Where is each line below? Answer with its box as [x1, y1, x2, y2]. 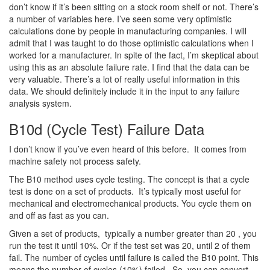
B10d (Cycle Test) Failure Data [9, 118, 204, 140]
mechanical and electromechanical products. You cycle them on [9, 197, 251, 210]
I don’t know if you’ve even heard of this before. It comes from [9, 143, 246, 155]
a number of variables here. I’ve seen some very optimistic [9, 13, 231, 25]
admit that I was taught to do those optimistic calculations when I [9, 37, 254, 49]
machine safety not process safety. [9, 155, 141, 168]
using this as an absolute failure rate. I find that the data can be [9, 61, 250, 74]
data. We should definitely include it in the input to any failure [9, 85, 240, 98]
